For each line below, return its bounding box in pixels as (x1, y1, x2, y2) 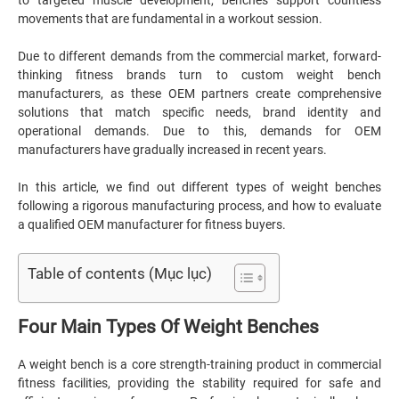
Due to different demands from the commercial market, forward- (18, 49, 381, 63)
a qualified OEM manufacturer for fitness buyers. (18, 217, 286, 232)
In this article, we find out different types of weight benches (18, 180, 381, 194)
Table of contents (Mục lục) (28, 265, 212, 282)
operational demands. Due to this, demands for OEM (18, 124, 381, 138)
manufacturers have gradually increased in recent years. (18, 142, 330, 157)
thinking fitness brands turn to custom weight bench (18, 68, 381, 82)
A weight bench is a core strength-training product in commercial (18, 357, 381, 371)
